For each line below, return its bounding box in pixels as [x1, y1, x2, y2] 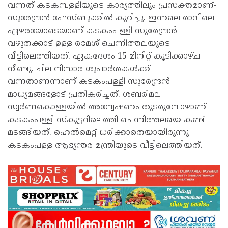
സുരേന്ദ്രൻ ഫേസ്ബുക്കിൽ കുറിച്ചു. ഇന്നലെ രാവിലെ [8, 13, 214, 24]
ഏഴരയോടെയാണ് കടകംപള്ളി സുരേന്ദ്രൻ [8, 26, 177, 37]
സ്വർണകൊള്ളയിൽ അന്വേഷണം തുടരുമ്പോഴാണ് [8, 102, 206, 113]
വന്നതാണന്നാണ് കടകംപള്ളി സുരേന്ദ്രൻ [8, 77, 170, 88]
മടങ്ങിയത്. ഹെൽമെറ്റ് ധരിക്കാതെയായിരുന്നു [8, 128, 189, 138]
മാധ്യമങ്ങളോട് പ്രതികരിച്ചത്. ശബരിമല [8, 90, 161, 100]
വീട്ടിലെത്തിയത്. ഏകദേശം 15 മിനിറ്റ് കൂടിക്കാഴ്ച [8, 51, 201, 62]
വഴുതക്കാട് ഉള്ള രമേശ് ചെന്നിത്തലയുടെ [8, 39, 170, 49]
